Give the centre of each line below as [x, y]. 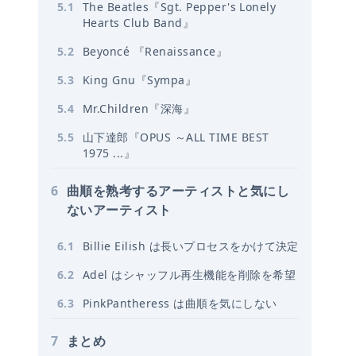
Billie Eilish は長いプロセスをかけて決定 [191, 246]
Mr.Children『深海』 [139, 108]
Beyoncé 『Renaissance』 [155, 51]
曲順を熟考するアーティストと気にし [178, 190]
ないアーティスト [119, 209]
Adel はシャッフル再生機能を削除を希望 [190, 274]
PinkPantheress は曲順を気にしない [180, 303]
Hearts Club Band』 [139, 22]
